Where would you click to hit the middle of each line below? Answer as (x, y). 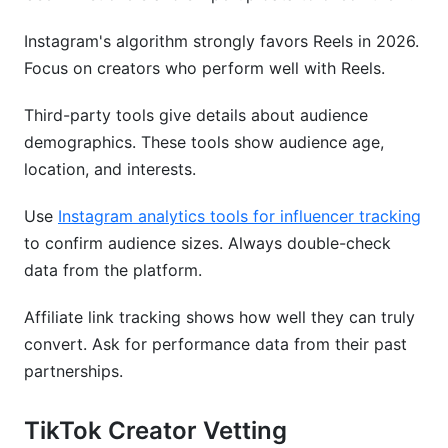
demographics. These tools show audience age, (204, 142)
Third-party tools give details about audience (196, 115)
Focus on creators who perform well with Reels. (204, 68)
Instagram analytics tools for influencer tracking (239, 216)
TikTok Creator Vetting (155, 430)
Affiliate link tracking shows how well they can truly (219, 317)
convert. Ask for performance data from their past (215, 344)
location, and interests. (110, 169)
